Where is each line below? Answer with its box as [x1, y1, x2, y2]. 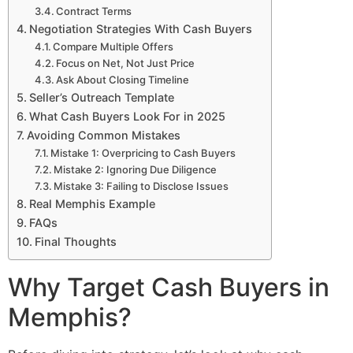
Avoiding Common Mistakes [26, 128, 180, 142]
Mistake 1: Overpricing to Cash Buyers [50, 146, 236, 159]
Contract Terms [56, 4, 132, 17]
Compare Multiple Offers [53, 39, 174, 53]
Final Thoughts [34, 234, 117, 248]
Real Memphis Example [28, 196, 155, 210]
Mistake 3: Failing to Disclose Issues [54, 179, 229, 192]
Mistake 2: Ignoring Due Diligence [54, 162, 217, 176]
